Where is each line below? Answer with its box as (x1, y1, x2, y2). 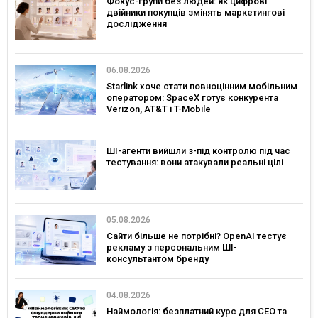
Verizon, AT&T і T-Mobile (106, 103, 211, 114)
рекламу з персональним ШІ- (106, 242, 237, 253)
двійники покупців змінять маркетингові (106, 7, 285, 18)
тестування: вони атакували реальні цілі (106, 157, 283, 168)
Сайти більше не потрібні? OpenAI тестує (106, 231, 287, 242)
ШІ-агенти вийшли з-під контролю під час (106, 146, 290, 157)
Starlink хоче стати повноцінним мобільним (106, 80, 297, 92)
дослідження (106, 18, 167, 30)
